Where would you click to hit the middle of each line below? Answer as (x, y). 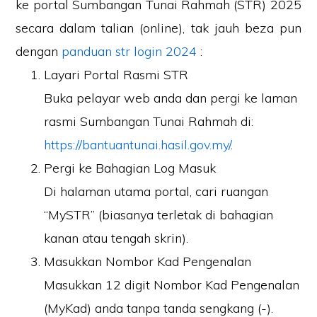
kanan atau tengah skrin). (116, 238)
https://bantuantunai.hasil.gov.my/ (138, 145)
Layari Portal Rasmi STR (116, 75)
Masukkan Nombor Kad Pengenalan (148, 261)
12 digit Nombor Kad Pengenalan (203, 285)
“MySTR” (70, 215)
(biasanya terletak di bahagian (184, 215)
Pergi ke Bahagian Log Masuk (130, 168)
